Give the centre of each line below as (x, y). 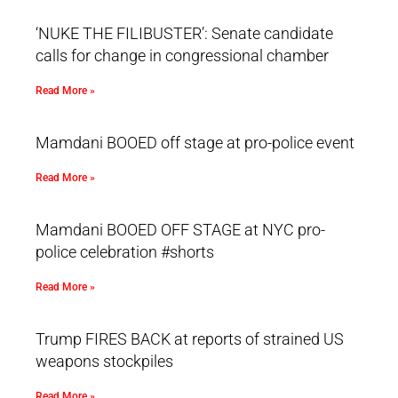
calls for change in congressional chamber (182, 56)
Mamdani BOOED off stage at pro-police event (195, 143)
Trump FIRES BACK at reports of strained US (190, 339)
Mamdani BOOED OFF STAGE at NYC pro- (180, 230)
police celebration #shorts (125, 252)
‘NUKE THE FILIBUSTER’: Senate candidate (184, 34)
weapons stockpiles (104, 362)
